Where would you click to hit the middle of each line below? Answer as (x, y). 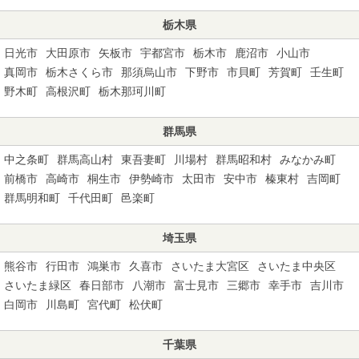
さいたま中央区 (296, 266)
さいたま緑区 (38, 285)
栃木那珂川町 (132, 91)
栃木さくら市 (79, 72)
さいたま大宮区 (210, 266)
